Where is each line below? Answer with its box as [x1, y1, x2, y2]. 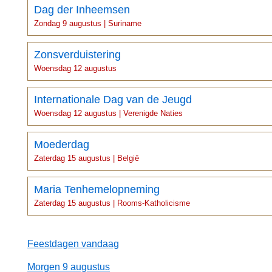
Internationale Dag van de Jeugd [34, 93, 192, 106]
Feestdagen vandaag [27, 239, 119, 249]
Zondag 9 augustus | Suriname [34, 19, 141, 28]
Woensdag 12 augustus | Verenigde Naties [34, 109, 183, 118]
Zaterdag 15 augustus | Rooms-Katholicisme [34, 199, 190, 208]
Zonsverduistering [34, 49, 121, 61]
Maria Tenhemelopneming [34, 183, 160, 195]
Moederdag [34, 138, 89, 151]
